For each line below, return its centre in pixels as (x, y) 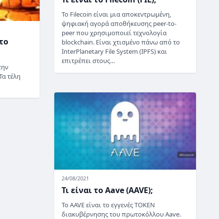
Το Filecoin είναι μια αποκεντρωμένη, (116, 14)
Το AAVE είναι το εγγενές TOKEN (108, 205)
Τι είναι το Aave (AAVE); (107, 190)
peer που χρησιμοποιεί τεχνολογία (114, 33)
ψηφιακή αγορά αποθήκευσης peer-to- (119, 23)
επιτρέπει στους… (88, 60)
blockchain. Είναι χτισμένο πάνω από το (121, 42)
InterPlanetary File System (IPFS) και (114, 51)
